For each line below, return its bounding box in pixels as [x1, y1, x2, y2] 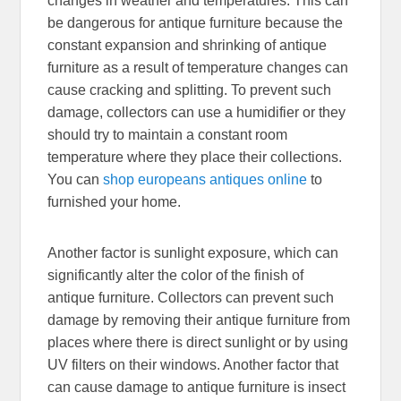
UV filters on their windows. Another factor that [47, 356, 339, 372]
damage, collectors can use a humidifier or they [47, 104, 346, 120]
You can [47, 171, 104, 187]
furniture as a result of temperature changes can [47, 59, 349, 75]
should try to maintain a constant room [47, 126, 288, 142]
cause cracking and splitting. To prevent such [47, 81, 332, 98]
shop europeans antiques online [103, 171, 308, 187]
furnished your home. [47, 193, 182, 209]
